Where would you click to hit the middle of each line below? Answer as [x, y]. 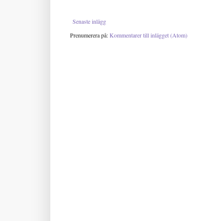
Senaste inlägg [89, 21]
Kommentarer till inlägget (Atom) [148, 35]
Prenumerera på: [90, 35]
